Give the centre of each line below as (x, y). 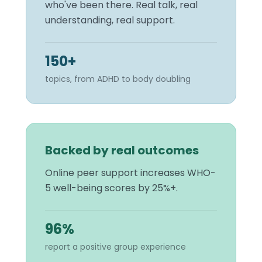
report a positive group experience (116, 247)
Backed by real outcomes (122, 150)
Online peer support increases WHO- (130, 173)
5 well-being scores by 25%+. (111, 188)
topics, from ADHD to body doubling (118, 79)
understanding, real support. (110, 20)
